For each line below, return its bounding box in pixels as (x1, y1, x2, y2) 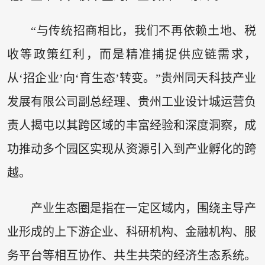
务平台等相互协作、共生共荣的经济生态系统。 (7, 248, 257, 262)
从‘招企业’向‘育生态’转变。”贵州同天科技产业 (7, 72, 257, 85)
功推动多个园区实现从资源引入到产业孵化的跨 (7, 143, 257, 156)
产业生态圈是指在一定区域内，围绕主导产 (30, 201, 257, 215)
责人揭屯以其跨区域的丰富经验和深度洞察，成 (7, 119, 257, 132)
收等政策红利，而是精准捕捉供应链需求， (7, 48, 257, 62)
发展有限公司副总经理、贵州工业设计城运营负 (7, 95, 257, 109)
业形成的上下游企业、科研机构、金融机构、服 (7, 225, 257, 238)
